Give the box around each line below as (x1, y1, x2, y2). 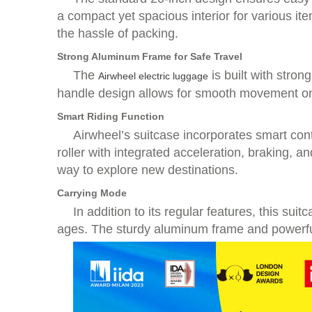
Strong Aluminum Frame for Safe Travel (57, 51, 242, 62)
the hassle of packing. (57, 26, 178, 40)
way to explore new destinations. (57, 163, 238, 177)
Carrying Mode (57, 187, 127, 198)
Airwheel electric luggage (98, 70, 208, 81)
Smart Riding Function (57, 111, 164, 122)
